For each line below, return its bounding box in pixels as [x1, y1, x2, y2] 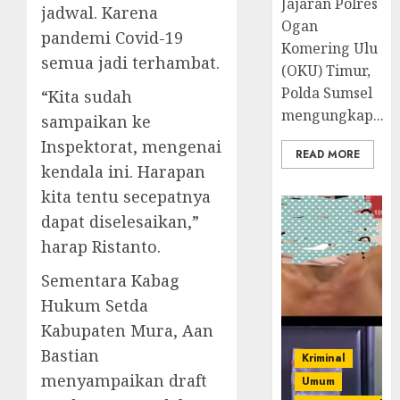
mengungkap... [281, 105, 385, 126]
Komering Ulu [281, 38, 379, 59]
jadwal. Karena [41, 2, 158, 24]
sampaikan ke [41, 111, 151, 133]
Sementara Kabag [41, 270, 179, 292]
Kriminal [302, 350, 346, 367]
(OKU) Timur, [281, 61, 371, 81]
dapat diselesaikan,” [41, 211, 199, 233]
